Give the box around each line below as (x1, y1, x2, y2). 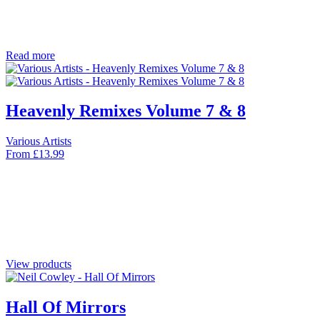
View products (6, 258, 71, 271)
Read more (6, 49, 55, 61)
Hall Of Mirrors (6, 298, 126, 317)
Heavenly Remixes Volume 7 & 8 (6, 101, 246, 121)
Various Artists (6, 135, 71, 148)
